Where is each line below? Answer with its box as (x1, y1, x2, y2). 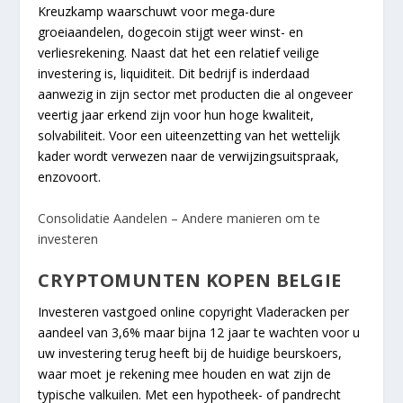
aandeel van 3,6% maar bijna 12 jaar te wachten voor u (38, 323, 361, 341)
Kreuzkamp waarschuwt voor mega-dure (38, 3, 276, 21)
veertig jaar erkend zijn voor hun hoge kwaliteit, (38, 106, 315, 124)
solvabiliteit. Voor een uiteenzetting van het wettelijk (38, 127, 341, 145)
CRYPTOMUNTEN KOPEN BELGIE (38, 267, 342, 292)
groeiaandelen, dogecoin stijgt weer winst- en (38, 23, 304, 41)
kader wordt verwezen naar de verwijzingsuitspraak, (38, 148, 340, 166)
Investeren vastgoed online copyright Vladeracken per (38, 302, 350, 320)
